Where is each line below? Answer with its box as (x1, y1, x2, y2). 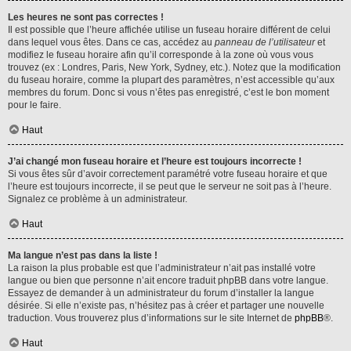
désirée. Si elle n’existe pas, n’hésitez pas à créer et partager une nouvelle (8, 300, 324, 311)
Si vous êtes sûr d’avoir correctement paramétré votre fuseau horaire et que (8, 168, 327, 179)
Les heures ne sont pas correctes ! (8, 12, 164, 23)
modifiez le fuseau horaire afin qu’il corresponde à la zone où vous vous (8, 49, 313, 60)
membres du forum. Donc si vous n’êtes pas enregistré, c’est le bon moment (8, 87, 329, 98)
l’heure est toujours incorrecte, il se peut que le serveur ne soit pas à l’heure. (8, 181, 331, 192)
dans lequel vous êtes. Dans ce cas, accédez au (8, 37, 215, 48)
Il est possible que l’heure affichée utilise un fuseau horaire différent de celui (8, 24, 331, 35)
